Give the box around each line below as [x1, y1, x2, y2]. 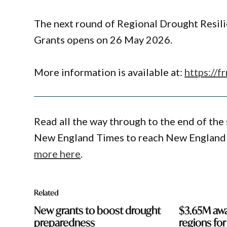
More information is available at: [34, 65, 185, 78]
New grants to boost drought [34, 204, 161, 218]
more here [34, 147, 81, 160]
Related [34, 188, 59, 198]
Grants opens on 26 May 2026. [34, 33, 173, 46]
